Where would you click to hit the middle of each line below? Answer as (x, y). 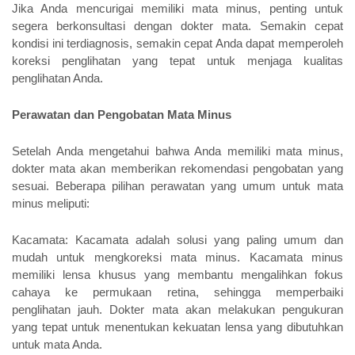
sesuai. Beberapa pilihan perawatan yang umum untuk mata (177, 187)
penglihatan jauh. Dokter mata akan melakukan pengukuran (177, 310)
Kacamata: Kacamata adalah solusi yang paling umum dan (177, 240)
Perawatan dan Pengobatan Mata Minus (122, 115)
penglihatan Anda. (57, 79)
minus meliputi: (51, 204)
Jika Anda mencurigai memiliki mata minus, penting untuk (177, 9)
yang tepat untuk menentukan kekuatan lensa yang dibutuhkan (177, 328)
